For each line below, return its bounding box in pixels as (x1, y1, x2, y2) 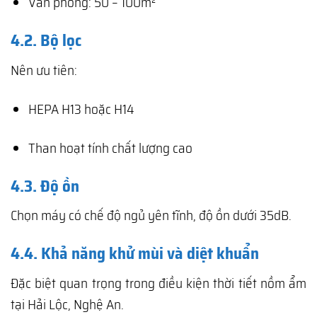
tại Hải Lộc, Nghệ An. (11, 293, 124, 315)
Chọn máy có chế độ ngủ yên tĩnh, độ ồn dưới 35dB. (11, 204, 292, 226)
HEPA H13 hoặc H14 (28, 98, 134, 120)
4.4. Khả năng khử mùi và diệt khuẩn (11, 240, 259, 266)
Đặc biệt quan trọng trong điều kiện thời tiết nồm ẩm (11, 272, 306, 294)
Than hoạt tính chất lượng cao (28, 137, 192, 158)
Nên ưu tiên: (11, 59, 77, 81)
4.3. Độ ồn (11, 173, 79, 199)
